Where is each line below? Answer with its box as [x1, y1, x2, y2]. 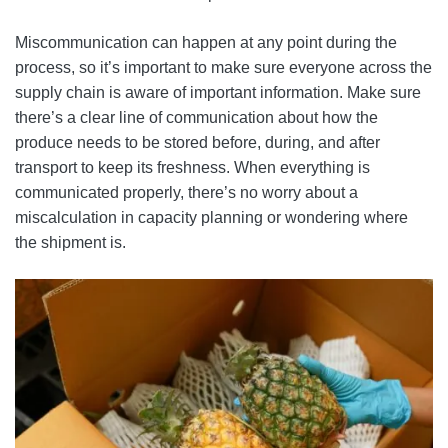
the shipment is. [15, 233, 126, 251]
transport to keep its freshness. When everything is [15, 158, 370, 176]
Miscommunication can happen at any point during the [15, 33, 397, 51]
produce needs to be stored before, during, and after [15, 133, 380, 151]
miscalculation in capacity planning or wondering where [15, 208, 408, 226]
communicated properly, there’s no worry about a [15, 183, 358, 201]
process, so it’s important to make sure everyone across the [15, 58, 432, 76]
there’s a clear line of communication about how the [15, 108, 378, 126]
